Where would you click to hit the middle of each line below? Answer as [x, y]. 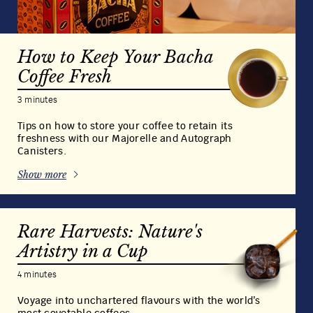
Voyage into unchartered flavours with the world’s [139, 301]
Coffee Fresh [65, 76]
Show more [42, 174]
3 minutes [38, 100]
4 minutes [37, 274]
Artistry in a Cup [83, 251]
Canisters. [42, 151]
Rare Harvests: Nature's [110, 231]
